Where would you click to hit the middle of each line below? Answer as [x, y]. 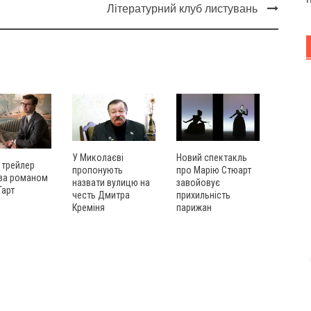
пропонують [98, 170]
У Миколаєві [98, 157]
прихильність [203, 195]
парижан [194, 207]
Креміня [89, 207]
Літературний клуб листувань [182, 9]
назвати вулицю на [111, 182]
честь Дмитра [101, 195]
